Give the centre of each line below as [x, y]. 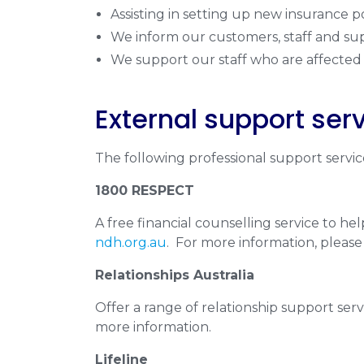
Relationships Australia [175, 275]
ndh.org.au [131, 243]
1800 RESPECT [145, 191]
